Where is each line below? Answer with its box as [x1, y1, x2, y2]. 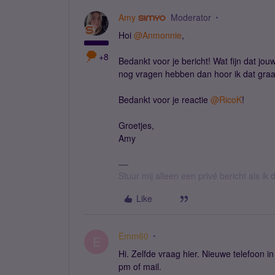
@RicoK [211, 93, 242, 106]
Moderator [170, 11, 211, 23]
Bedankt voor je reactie [118, 93, 211, 106]
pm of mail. [118, 260, 164, 273]
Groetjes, [118, 119, 154, 131]
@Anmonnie [134, 29, 182, 41]
